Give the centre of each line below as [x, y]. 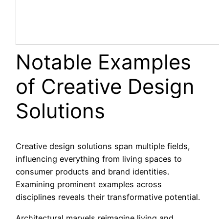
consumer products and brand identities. [92, 172]
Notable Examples [103, 62]
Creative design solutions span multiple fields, [103, 146]
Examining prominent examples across [89, 185]
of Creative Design [105, 86]
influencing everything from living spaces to [99, 159]
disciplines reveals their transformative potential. [108, 197]
